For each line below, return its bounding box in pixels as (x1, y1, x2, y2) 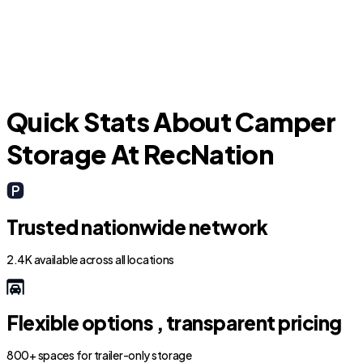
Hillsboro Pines (11, 29, 146, 53)
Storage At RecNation (6, 138, 274, 170)
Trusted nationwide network (6, 215, 268, 239)
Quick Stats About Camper (6, 105, 336, 138)
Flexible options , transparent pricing (6, 310, 342, 335)
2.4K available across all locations (6, 252, 175, 267)
